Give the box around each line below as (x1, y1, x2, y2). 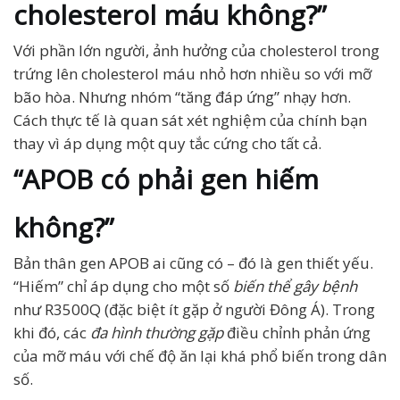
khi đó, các (13, 322, 90, 343)
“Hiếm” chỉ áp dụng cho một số (13, 276, 233, 296)
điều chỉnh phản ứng (223, 322, 371, 343)
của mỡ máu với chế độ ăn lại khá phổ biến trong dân (13, 346, 387, 366)
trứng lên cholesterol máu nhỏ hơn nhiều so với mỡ (13, 63, 371, 84)
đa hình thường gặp (90, 322, 223, 343)
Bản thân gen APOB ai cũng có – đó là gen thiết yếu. (13, 253, 373, 273)
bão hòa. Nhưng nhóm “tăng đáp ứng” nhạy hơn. (13, 87, 351, 107)
